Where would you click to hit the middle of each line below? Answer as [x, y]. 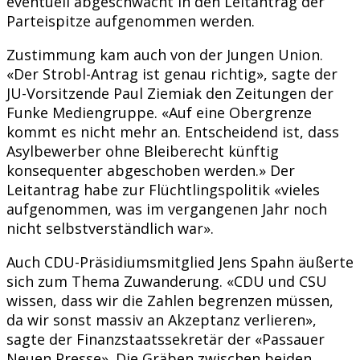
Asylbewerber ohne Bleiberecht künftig [143, 151]
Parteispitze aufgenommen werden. [131, 20]
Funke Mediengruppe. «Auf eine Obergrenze [159, 112]
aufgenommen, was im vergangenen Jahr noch [167, 209]
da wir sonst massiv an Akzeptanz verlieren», [162, 319]
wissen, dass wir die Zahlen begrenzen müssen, [170, 300]
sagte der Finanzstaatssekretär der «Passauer [166, 339]
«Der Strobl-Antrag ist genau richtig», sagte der [172, 74]
